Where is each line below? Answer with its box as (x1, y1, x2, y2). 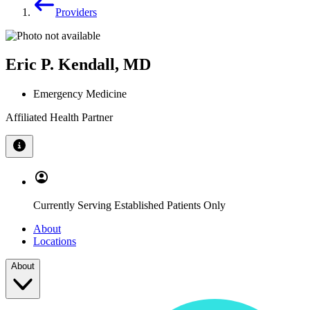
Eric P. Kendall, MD (6, 55, 151, 74)
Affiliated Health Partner (6, 111, 113, 124)
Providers (55, 6, 97, 18)
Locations (33, 235, 76, 248)
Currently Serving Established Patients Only (33, 199, 226, 212)
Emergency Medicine (33, 88, 127, 100)
